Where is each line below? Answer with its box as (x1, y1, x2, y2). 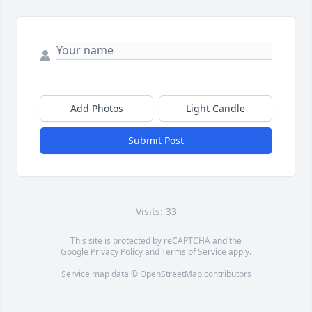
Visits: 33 (135, 205, 177, 219)
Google (61, 246, 91, 258)
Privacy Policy (91, 246, 143, 258)
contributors (201, 268, 251, 281)
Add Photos (70, 102, 123, 116)
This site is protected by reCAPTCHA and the (70, 235, 242, 247)
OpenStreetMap (139, 268, 202, 281)
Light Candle (186, 102, 245, 116)
